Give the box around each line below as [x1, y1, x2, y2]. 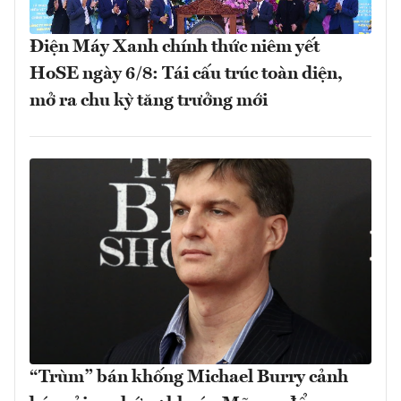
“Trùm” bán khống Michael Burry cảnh [30, 368, 348, 387]
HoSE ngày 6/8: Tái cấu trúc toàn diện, [30, 65, 343, 84]
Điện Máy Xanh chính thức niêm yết [30, 38, 320, 57]
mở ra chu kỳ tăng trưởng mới [30, 92, 268, 111]
